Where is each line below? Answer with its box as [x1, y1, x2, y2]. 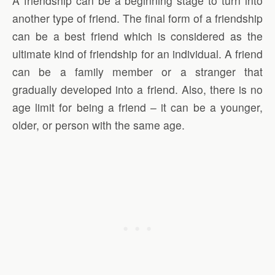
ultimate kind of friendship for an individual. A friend [12, 46, 263, 62]
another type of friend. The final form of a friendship [12, 10, 263, 26]
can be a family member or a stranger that [12, 64, 263, 80]
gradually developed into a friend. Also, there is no [12, 82, 263, 98]
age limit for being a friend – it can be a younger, [12, 99, 263, 115]
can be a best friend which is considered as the [12, 28, 263, 44]
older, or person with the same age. [12, 117, 185, 133]
